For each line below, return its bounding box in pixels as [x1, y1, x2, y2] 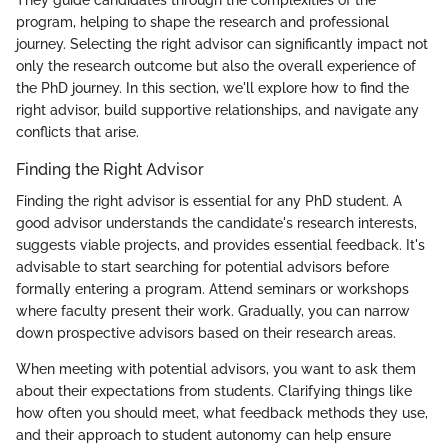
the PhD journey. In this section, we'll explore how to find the [16, 79, 409, 96]
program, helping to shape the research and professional [16, 13, 389, 30]
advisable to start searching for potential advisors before [16, 259, 389, 276]
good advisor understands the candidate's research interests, [16, 215, 417, 232]
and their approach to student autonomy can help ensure [16, 427, 391, 444]
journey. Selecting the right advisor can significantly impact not [16, 35, 428, 52]
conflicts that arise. [16, 123, 139, 140]
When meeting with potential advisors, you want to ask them [16, 361, 416, 378]
